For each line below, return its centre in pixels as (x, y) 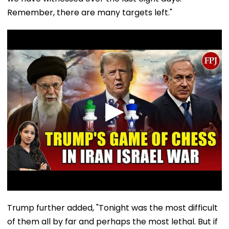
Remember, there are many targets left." (90, 12)
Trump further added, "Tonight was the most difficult (112, 208)
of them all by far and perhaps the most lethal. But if (112, 221)
